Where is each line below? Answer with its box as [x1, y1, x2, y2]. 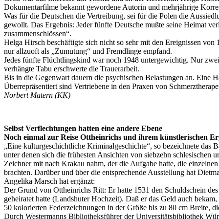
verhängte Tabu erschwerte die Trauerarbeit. [4, 65, 139, 73]
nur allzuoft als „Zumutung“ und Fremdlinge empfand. [4, 47, 172, 55]
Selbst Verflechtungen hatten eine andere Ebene [4, 124, 162, 132]
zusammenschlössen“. [4, 29, 71, 38]
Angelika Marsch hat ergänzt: [4, 177, 95, 185]
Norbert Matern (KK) [4, 91, 70, 99]
